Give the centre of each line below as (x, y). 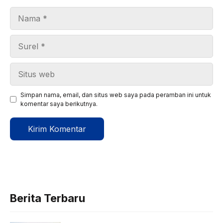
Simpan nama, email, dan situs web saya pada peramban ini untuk (116, 95)
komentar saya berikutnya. (59, 104)
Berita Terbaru (48, 198)
